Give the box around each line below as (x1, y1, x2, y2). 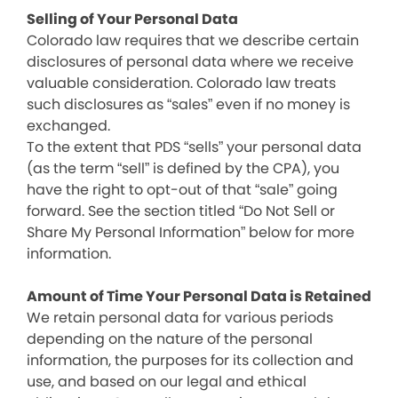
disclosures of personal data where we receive (27, 52, 354, 72)
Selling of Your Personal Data (27, 9, 238, 29)
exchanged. (27, 115, 110, 136)
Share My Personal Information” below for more (27, 222, 354, 243)
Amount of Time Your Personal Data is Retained (27, 286, 371, 306)
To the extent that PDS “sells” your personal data (27, 137, 362, 157)
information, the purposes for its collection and (27, 350, 354, 370)
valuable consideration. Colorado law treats (27, 73, 336, 93)
